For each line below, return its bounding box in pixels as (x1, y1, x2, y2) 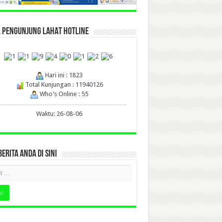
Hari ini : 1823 (44, 71, 83, 79)
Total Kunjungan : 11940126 (23, 81, 103, 89)
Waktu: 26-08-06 (36, 110, 82, 118)
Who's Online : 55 (38, 90, 88, 98)
